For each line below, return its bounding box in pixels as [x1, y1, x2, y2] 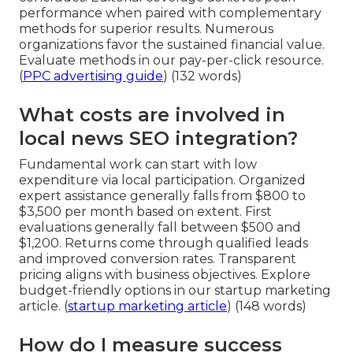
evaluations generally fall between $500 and [19, 219, 301, 235]
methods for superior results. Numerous [19, 20, 273, 36]
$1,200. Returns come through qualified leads [19, 235, 308, 251]
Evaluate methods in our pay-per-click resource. [19, 52, 324, 68]
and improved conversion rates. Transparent [19, 251, 296, 266]
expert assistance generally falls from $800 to [19, 188, 306, 203]
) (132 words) [163, 68, 242, 84]
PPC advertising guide [23, 68, 163, 84]
